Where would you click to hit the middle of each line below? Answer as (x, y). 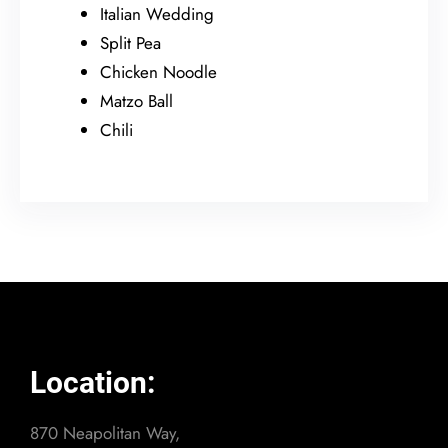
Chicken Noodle (158, 71)
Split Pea (130, 42)
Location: (92, 382)
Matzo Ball (136, 100)
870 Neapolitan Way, (105, 432)
